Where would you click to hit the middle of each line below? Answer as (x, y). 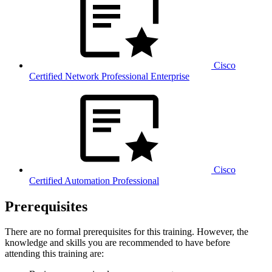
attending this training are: (54, 254)
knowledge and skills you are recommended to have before (117, 243)
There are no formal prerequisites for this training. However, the (127, 232)
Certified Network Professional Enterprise (109, 76)
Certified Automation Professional (94, 180)
